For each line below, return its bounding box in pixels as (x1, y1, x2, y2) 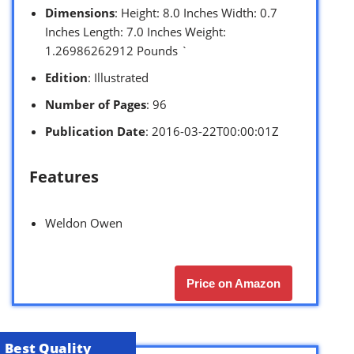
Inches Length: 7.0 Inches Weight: (45, 23, 226, 40)
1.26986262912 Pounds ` (45, 42, 188, 58)
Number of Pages (45, 96, 146, 112)
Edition (45, 69, 88, 85)
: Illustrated (88, 69, 149, 85)
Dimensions (45, 4, 115, 21)
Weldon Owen (45, 214, 122, 231)
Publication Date (45, 122, 145, 139)
